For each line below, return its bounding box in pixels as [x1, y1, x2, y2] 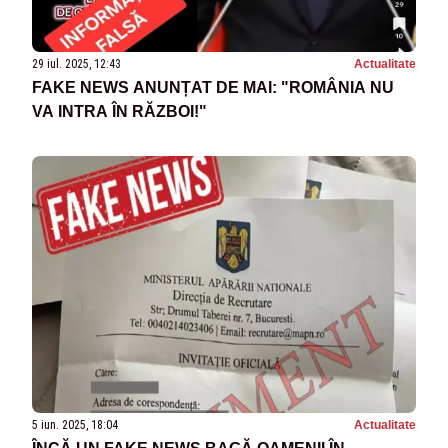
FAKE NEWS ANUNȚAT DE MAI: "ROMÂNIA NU [32, 79, 394, 97]
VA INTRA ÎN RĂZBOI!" [32, 103, 207, 121]
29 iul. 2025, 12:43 [32, 57, 121, 72]
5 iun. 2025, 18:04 [32, 417, 118, 432]
